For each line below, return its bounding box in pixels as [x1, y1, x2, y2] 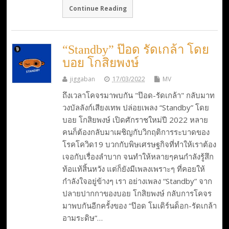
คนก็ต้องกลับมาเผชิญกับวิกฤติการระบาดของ [62, 127, 210, 138]
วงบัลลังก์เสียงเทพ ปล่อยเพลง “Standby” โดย [62, 102, 209, 113]
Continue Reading [68, 4, 127, 13]
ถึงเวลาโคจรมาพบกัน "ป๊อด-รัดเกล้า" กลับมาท [62, 90, 215, 101]
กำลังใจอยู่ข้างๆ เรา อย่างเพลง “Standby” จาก [62, 176, 212, 187]
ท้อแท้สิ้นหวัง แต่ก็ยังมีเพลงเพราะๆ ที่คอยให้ [62, 164, 205, 174]
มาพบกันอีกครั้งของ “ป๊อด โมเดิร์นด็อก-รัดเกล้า [62, 200, 217, 211]
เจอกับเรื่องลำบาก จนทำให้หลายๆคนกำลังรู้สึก [62, 151, 214, 162]
